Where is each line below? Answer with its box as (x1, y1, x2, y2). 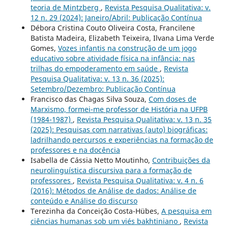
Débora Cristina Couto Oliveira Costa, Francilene (30, 23, 195, 33)
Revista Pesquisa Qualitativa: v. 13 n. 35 (76, 115, 212, 125)
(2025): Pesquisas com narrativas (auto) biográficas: (30, 125, 208, 135)
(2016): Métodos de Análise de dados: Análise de (30, 186, 196, 196)
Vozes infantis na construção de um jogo (58, 43, 196, 53)
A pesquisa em (161, 206, 212, 216)
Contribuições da (152, 155, 210, 165)
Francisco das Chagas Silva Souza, (30, 94, 149, 104)
